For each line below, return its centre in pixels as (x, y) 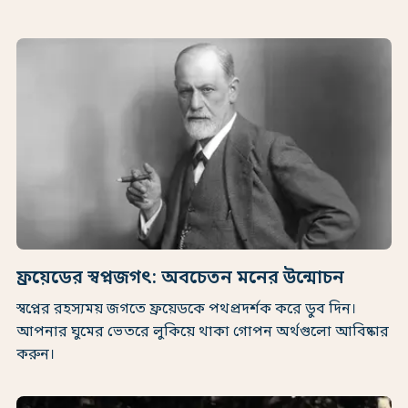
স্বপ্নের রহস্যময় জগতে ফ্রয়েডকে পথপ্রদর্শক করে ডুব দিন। (186, 309)
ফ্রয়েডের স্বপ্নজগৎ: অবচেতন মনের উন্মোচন (180, 278)
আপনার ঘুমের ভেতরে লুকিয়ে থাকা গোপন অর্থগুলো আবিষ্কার (203, 332)
